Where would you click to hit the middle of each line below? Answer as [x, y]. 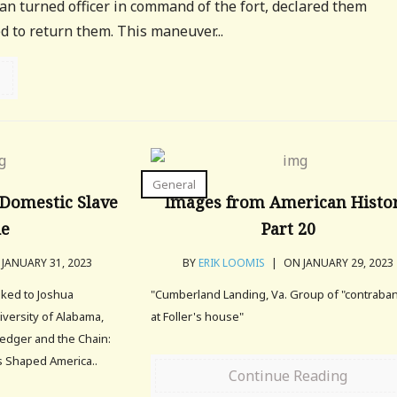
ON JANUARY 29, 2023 [338, 263]
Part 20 [288, 229]
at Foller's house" [198, 316]
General [175, 184]
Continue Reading [288, 376]
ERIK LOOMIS [232, 263]
